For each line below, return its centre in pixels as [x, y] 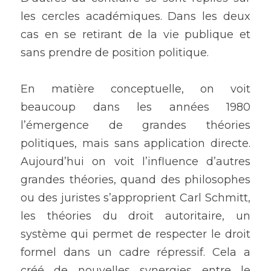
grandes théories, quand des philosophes [135, 180]
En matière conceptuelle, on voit [135, 89]
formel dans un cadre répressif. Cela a [135, 253]
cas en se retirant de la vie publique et [135, 35]
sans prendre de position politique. [115, 53]
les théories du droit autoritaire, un [135, 216]
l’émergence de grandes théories [135, 126]
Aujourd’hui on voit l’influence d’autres [135, 162]
